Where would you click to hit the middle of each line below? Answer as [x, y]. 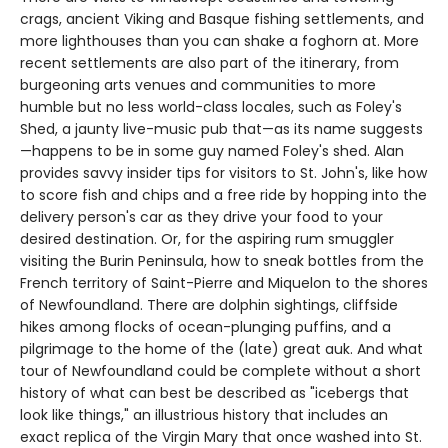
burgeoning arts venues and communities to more [198, 84]
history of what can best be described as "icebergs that [214, 392]
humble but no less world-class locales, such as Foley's [211, 106]
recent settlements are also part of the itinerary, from [209, 62]
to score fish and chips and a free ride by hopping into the [223, 194]
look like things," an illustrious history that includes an [204, 414]
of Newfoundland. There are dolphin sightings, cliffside [209, 304]
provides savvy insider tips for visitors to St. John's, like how [223, 172]
